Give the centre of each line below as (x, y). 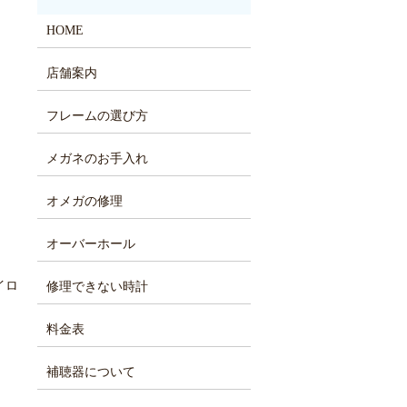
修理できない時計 (97, 287)
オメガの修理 (84, 202)
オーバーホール (90, 244)
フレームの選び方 (97, 116)
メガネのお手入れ (97, 159)
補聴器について (90, 372)
